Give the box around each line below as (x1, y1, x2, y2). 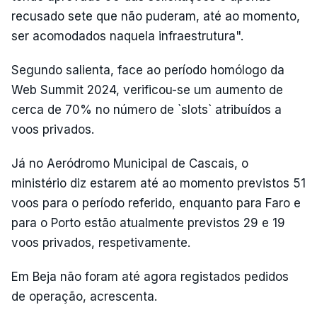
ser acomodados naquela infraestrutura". (11, 29, 243, 43)
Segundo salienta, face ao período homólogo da (11, 63, 284, 77)
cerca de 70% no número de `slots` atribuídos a (11, 103, 282, 117)
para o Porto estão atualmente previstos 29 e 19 (11, 216, 285, 230)
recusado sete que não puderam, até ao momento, (11, 9, 300, 23)
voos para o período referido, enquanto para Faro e (11, 196, 301, 210)
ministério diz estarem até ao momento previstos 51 (11, 176, 306, 190)
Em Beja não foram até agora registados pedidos (11, 270, 289, 284)
